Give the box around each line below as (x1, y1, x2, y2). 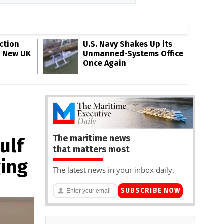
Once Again (83, 58, 126, 68)
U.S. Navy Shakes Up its (83, 39, 172, 49)
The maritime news (53, 132, 130, 144)
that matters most (53, 143, 130, 155)
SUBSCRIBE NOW (120, 186, 181, 195)
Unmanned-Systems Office (83, 49, 183, 58)
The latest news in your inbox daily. (53, 164, 174, 175)
